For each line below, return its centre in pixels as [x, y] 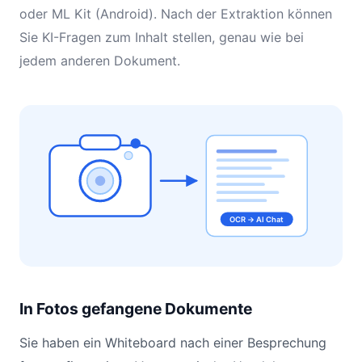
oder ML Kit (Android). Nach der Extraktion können [176, 14]
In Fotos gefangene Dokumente [136, 309]
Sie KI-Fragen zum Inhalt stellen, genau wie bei [162, 37]
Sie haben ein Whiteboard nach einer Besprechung [173, 343]
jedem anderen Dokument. [100, 61]
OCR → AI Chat [257, 219]
